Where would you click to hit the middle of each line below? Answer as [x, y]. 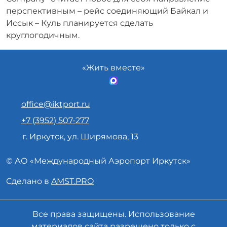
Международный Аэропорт [92, 161]
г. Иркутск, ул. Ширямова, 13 [79, 137]
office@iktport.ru [55, 104]
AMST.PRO [72, 181]
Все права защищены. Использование [113, 214]
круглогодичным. [43, 35]
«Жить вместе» [113, 68]
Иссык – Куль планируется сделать [80, 23]
